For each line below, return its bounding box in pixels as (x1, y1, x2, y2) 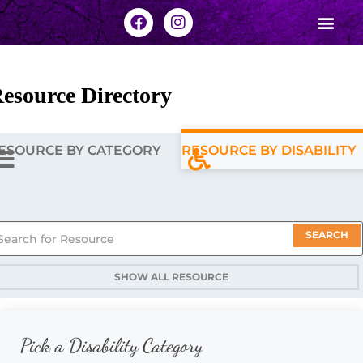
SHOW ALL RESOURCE (114, 271, 228, 283)
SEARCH (305, 228, 348, 241)
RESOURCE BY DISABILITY (181, 143, 357, 158)
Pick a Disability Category (20, 334, 203, 357)
